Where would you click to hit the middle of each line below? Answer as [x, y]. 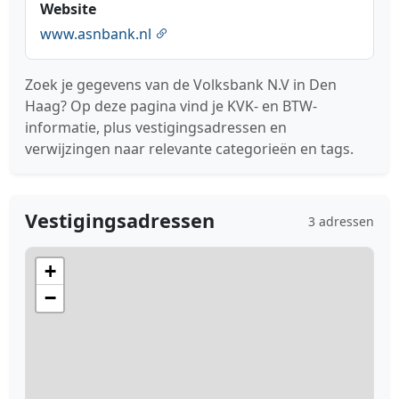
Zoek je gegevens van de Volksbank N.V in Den [181, 85]
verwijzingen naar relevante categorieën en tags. [189, 149]
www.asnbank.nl [98, 34]
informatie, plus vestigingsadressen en [156, 128]
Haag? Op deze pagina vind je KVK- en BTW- [171, 106]
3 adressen [341, 221]
